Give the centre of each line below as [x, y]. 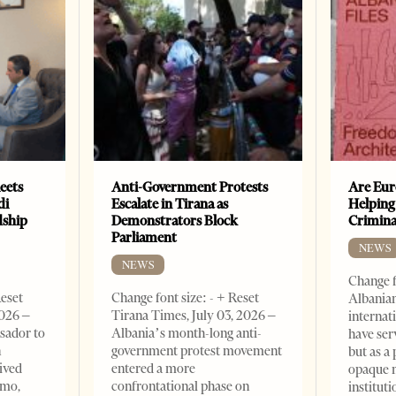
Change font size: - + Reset [186, 298]
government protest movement [197, 351]
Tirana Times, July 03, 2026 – [194, 316]
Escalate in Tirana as [170, 204]
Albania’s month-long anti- [187, 334]
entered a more [154, 369]
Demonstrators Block [175, 221]
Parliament [145, 238]
